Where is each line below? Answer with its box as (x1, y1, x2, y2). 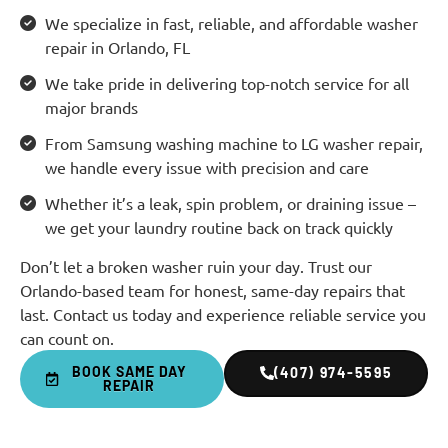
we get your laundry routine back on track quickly (45, 216, 393, 237)
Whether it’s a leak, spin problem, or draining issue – (45, 192, 416, 213)
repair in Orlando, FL (45, 36, 190, 57)
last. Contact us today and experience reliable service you (20, 303, 426, 324)
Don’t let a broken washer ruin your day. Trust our (20, 255, 372, 276)
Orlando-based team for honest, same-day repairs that (20, 279, 405, 300)
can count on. (20, 327, 114, 348)
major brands (45, 96, 138, 117)
